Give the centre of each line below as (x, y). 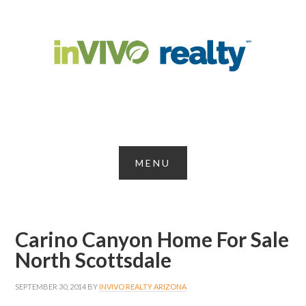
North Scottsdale (94, 260)
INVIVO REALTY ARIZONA (143, 287)
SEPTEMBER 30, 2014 (51, 287)
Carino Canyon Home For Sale (152, 239)
